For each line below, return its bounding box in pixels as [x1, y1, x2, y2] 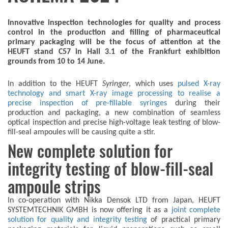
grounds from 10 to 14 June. [8, 58, 105, 66]
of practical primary [147, 216, 220, 224]
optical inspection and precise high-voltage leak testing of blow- [8, 119, 220, 127]
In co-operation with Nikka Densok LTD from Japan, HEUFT [8, 196, 220, 205]
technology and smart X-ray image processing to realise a [8, 90, 220, 98]
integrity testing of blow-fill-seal [8, 158, 213, 181]
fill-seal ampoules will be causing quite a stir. [8, 128, 155, 137]
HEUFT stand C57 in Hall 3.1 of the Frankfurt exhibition [8, 48, 220, 56]
